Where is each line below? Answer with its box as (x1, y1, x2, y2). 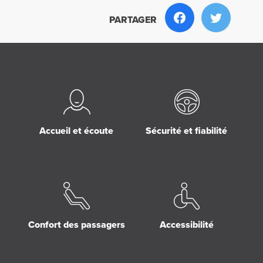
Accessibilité (159, 219, 214, 231)
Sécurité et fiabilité (146, 125, 228, 137)
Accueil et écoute (39, 125, 114, 137)
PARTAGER (109, 14, 157, 26)
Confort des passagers (28, 219, 125, 231)
